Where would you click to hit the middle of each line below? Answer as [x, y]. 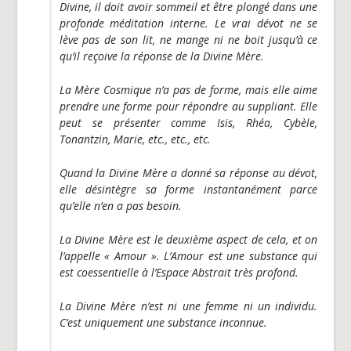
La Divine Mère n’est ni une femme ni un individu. [188, 306]
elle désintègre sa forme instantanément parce [188, 189]
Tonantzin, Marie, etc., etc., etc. [135, 139]
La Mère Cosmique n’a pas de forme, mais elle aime [188, 89]
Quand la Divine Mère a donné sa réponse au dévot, [188, 172]
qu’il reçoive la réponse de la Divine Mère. [161, 56]
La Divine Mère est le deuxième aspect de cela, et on [188, 239]
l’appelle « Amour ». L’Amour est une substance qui [188, 255]
